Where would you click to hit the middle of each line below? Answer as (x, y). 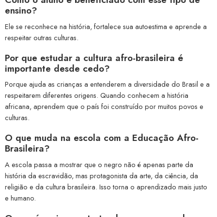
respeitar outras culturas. (42, 37)
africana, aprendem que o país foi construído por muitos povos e (104, 107)
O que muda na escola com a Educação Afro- (102, 138)
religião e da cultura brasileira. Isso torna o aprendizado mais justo (106, 186)
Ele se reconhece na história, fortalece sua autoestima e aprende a (106, 26)
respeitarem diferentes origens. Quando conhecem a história (97, 95)
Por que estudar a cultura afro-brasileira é (94, 58)
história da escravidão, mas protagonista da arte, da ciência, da (101, 175)
